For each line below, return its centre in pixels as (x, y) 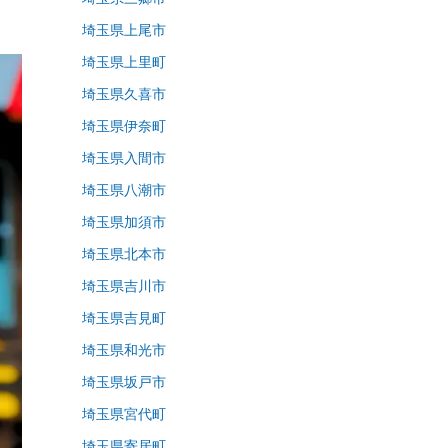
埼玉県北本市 (124, 254)
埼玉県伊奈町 (124, 126)
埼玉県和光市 (124, 350)
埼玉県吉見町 (124, 318)
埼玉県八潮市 (124, 190)
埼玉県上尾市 (124, 30)
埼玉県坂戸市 (124, 382)
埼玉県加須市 (124, 222)
